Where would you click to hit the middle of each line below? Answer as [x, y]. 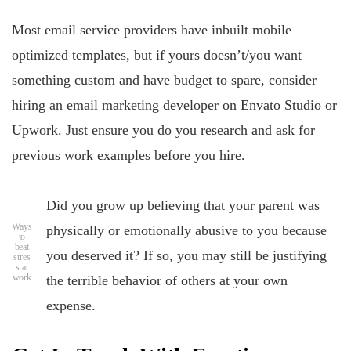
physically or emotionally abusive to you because [186, 230]
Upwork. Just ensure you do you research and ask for [163, 130]
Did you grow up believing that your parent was [183, 205]
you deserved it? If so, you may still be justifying [186, 255]
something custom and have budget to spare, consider [164, 80]
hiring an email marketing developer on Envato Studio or [174, 105]
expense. [71, 305]
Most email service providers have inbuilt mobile [152, 30]
